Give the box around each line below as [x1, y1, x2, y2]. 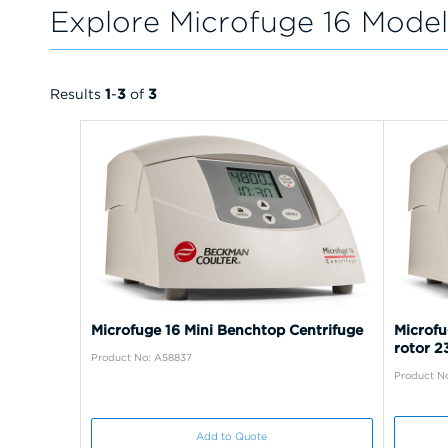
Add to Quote [196, 429, 268, 443]
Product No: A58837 [91, 350, 192, 363]
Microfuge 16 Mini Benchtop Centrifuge [91, 321, 363, 338]
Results [50, 85, 105, 102]
